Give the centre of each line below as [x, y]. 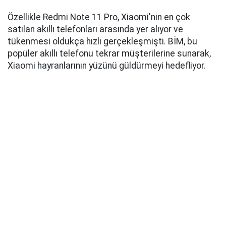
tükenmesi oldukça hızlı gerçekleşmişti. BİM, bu [102, 42]
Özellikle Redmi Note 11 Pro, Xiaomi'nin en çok [99, 17]
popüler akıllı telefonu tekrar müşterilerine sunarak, [109, 54]
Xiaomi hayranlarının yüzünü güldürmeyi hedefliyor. [107, 66]
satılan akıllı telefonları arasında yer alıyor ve [95, 30]
